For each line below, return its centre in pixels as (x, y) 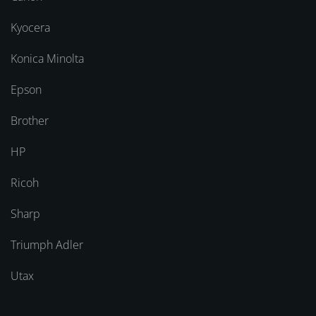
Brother (30, 121)
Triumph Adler (47, 245)
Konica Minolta (47, 59)
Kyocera (30, 28)
